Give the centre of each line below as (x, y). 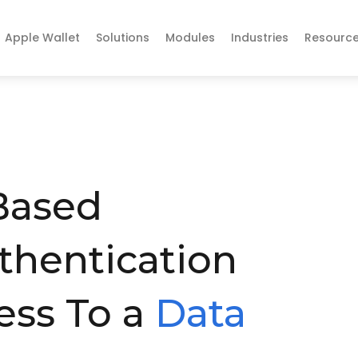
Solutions (122, 38)
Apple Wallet (42, 38)
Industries (259, 38)
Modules (190, 38)
